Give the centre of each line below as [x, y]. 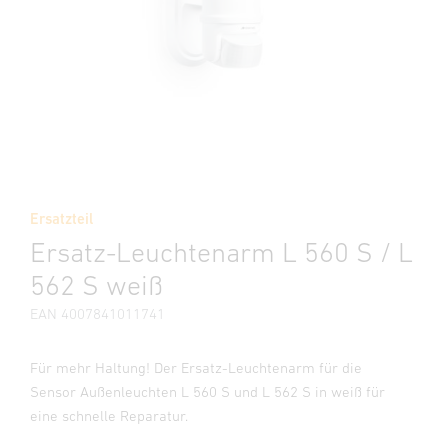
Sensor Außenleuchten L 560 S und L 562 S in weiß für [207, 391]
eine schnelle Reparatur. [109, 415]
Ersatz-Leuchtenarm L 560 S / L [221, 252]
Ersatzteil [61, 218]
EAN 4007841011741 [97, 313]
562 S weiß [96, 285]
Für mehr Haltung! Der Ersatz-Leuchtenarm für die [196, 367]
